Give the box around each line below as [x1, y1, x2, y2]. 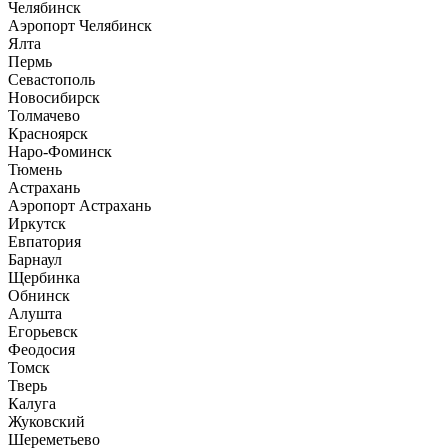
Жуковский [8, 413, 85, 430]
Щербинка [8, 269, 80, 286]
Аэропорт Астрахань [8, 197, 151, 214]
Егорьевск [8, 323, 78, 340]
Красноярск [8, 125, 88, 142]
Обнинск [8, 287, 70, 304]
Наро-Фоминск [8, 143, 112, 160]
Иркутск [8, 215, 66, 232]
